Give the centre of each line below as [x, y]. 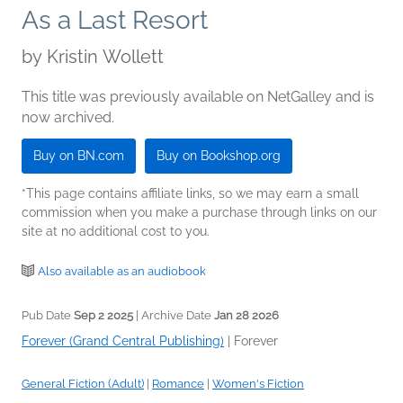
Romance [178, 384]
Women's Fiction [258, 384]
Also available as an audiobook [122, 272]
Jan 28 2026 [246, 316]
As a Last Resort [115, 21]
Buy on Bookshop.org [219, 156]
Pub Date [48, 316]
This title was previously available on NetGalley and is [198, 97]
